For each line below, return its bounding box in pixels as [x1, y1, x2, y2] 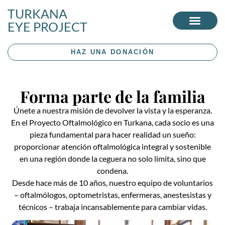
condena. [97, 166, 128, 175]
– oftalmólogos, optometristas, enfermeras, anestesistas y [14, 190, 211, 199]
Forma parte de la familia [20, 85, 205, 107]
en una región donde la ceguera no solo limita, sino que [19, 154, 206, 163]
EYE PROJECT [8, 19, 87, 34]
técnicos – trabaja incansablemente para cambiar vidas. [18, 202, 207, 211]
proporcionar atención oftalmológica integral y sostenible [14, 142, 211, 151]
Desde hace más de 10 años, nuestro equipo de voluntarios [12, 178, 213, 187]
